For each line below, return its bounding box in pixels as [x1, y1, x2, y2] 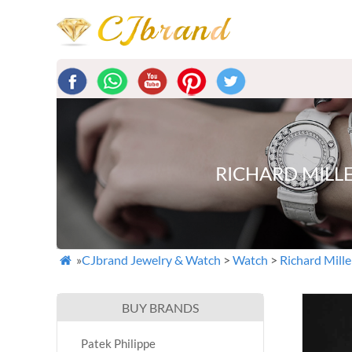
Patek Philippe [81, 336, 156, 350]
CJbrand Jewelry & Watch [82, 252, 222, 267]
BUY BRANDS [122, 300, 199, 315]
